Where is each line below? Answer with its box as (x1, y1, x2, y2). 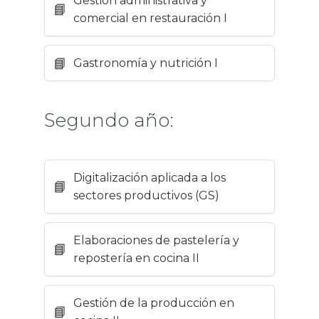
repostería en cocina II (73, 251, 199, 266)
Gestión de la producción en (73, 296, 234, 310)
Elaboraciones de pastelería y (73, 234, 239, 248)
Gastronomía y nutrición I (73, 56, 218, 70)
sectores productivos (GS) (73, 189, 219, 203)
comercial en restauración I (73, 11, 227, 26)
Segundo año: (44, 108, 174, 132)
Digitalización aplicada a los (73, 171, 226, 185)
